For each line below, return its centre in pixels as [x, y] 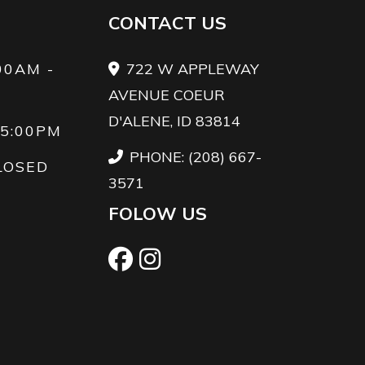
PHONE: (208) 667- [195, 157]
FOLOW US [157, 214]
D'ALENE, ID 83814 [174, 121]
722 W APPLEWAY [192, 69]
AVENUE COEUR [166, 95]
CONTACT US [167, 23]
